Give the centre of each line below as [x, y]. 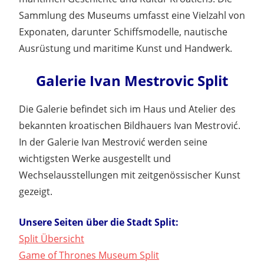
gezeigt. [36, 191]
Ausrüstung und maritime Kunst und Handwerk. [126, 48]
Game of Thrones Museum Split [89, 255]
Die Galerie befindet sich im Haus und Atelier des [127, 109]
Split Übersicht [52, 238]
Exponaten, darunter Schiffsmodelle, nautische [123, 32]
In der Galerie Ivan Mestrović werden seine [113, 142]
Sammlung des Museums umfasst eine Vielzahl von [132, 15]
